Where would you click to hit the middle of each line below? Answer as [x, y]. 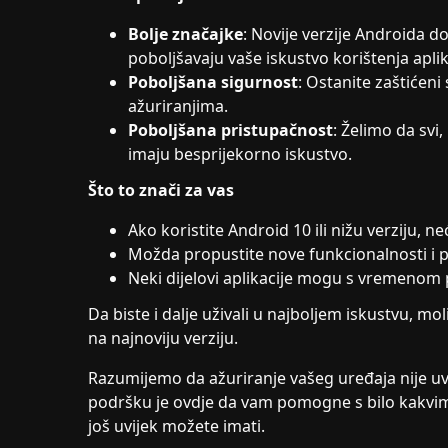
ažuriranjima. [178, 106]
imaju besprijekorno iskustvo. [240, 154]
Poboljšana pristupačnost [230, 130]
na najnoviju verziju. [163, 338]
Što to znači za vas [161, 190]
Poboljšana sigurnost [213, 82]
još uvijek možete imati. [176, 426]
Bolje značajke [185, 34]
